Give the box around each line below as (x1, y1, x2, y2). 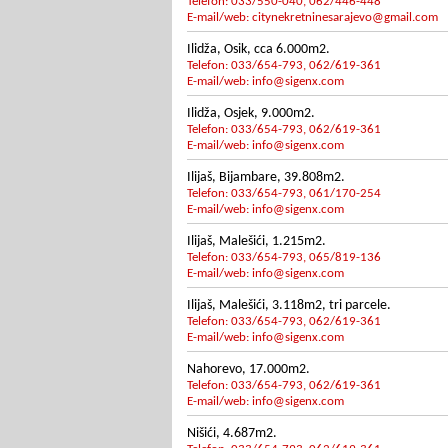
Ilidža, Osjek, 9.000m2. (187, 106, 315, 121)
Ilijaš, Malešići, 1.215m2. (187, 234, 326, 249)
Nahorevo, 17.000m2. (187, 362, 310, 377)
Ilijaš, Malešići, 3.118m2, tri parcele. (187, 298, 391, 313)
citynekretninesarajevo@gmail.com (252, 11, 438, 24)
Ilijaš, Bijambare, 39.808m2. (187, 170, 345, 185)
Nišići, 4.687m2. (187, 426, 277, 441)
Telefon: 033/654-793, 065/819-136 (187, 251, 381, 264)
